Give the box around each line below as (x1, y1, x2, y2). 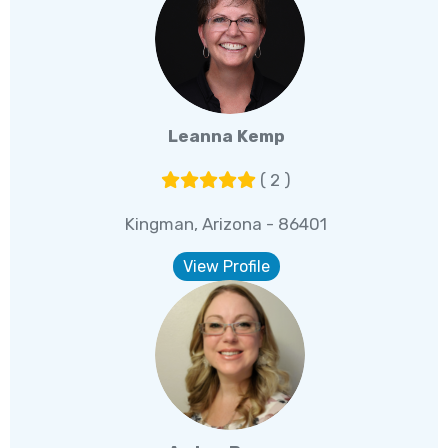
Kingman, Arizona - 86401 (125, 213, 328, 234)
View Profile (182, 256, 270, 276)
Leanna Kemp (167, 125, 285, 146)
